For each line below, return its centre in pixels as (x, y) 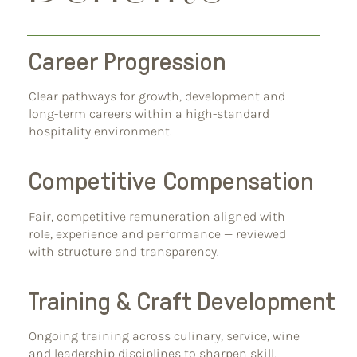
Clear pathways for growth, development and (157, 96)
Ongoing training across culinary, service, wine (165, 335)
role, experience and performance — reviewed (158, 233)
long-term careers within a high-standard (149, 114)
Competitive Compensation (171, 182)
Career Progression (127, 61)
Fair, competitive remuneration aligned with (157, 216)
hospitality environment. (101, 131)
